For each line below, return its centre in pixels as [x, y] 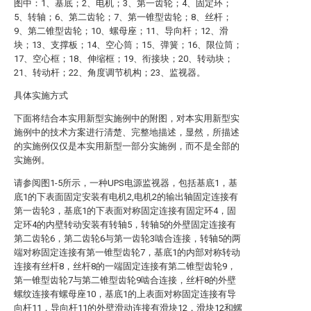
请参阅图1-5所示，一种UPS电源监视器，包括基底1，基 [126, 183]
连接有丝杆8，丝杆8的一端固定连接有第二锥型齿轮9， [125, 266]
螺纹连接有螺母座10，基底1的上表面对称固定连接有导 [125, 294]
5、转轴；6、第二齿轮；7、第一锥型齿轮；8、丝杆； [123, 17]
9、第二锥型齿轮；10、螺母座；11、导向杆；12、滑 [121, 31]
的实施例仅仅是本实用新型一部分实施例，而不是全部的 [127, 146]
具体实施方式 [41, 95]
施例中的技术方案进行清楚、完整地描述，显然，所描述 [127, 132]
